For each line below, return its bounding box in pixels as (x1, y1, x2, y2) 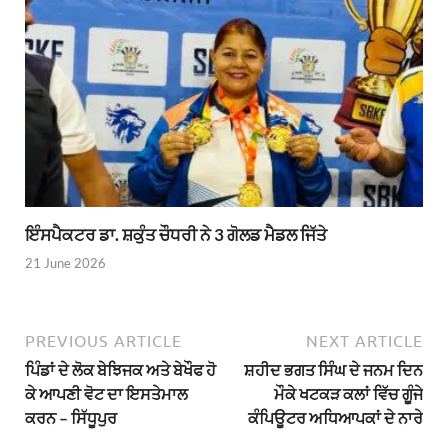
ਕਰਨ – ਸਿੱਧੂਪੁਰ (25, 408, 117, 428)
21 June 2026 (25, 255, 106, 272)
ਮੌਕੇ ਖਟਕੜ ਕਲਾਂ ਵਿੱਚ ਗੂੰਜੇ (274, 384, 423, 404)
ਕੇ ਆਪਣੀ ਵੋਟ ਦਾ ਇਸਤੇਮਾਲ (25, 384, 188, 404)
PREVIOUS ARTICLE (25, 332, 182, 351)
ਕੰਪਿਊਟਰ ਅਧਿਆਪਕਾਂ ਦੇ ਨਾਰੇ (248, 408, 423, 428)
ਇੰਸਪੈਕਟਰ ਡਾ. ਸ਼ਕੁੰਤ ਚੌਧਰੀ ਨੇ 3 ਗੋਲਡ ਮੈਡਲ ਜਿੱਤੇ (25, 223, 327, 245)
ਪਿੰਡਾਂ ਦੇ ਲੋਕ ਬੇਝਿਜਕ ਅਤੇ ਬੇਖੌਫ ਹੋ (25, 360, 216, 380)
